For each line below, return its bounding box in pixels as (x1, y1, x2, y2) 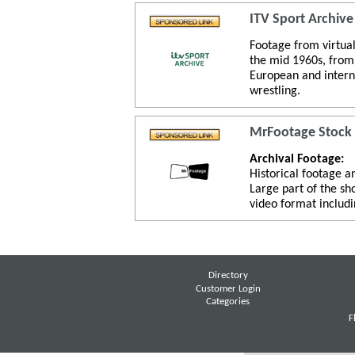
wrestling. (249, 84, 300, 97)
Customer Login (195, 284, 261, 294)
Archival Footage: (249, 152, 344, 166)
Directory (208, 271, 248, 281)
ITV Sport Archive (249, 13, 353, 27)
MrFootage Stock (249, 126, 352, 140)
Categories (206, 297, 250, 307)
